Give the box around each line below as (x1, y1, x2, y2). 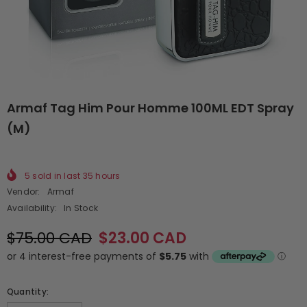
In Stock (64, 201, 99, 214)
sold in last (30, 169, 83, 182)
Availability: (7, 201, 58, 214)
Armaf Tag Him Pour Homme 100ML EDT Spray (7, 99, 294, 116)
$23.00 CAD (99, 227, 186, 249)
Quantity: (7, 286, 49, 298)
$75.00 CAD (7, 227, 92, 249)
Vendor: (7, 185, 40, 197)
